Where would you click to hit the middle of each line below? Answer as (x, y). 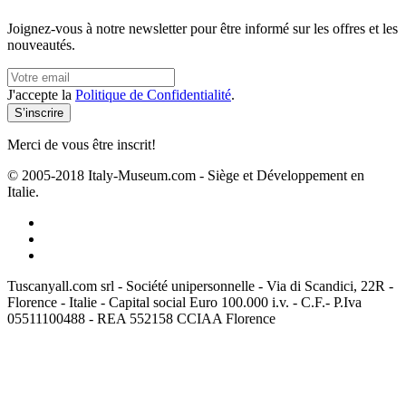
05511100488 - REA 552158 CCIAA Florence (141, 318)
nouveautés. (41, 44)
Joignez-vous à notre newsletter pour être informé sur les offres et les (203, 28)
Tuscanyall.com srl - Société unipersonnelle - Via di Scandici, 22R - (200, 285)
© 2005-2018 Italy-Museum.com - (107, 175)
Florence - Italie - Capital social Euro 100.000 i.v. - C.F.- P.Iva (184, 302)
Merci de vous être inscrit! (82, 144)
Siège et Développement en (286, 175)
